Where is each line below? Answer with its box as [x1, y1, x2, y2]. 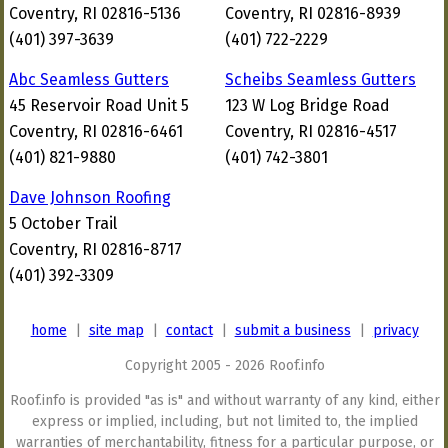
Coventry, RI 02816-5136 [9, 4, 181, 23]
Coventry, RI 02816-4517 [225, 122, 397, 141]
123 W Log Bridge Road [225, 96, 390, 115]
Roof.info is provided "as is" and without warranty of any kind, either [9, 392, 440, 409]
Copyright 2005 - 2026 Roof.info [124, 357, 325, 374]
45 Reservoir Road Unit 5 [9, 96, 189, 115]
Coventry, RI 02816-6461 [9, 122, 183, 141]
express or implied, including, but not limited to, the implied [31, 413, 418, 430]
